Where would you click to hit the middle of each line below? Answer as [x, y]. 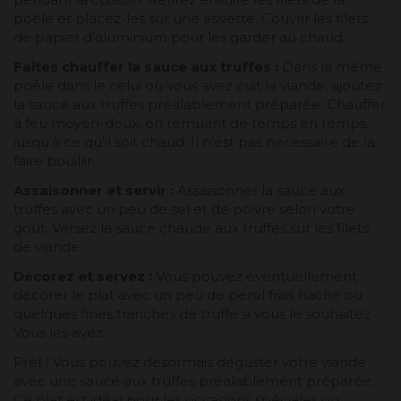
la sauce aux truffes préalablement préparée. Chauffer [200, 104]
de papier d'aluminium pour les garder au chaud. [179, 37]
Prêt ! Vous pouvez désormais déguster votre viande [190, 362]
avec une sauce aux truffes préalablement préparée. [194, 380]
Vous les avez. [60, 332]
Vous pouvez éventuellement [256, 276]
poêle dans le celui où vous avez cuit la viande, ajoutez [197, 85]
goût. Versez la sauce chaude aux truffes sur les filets [191, 227]
